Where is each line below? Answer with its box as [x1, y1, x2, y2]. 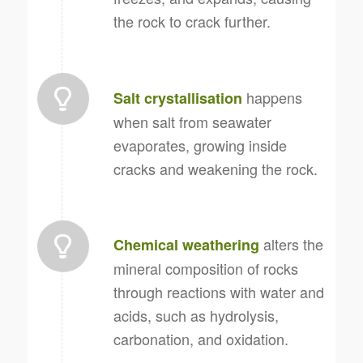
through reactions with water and [113, 281, 324, 303]
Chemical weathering [113, 234, 259, 256]
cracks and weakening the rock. [113, 157, 318, 179]
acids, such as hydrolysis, [113, 305, 279, 327]
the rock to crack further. [113, 11, 271, 32]
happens [241, 86, 302, 108]
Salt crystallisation [113, 87, 242, 109]
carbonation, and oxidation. [113, 328, 288, 350]
